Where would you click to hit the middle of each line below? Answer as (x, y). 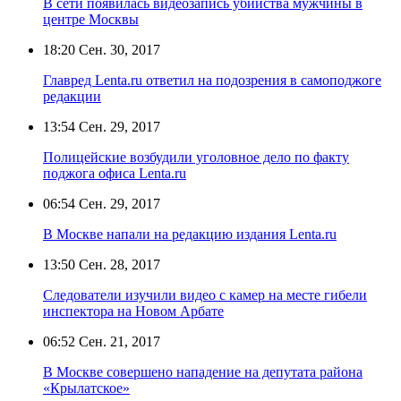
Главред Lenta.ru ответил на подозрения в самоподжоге (212, 80)
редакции (72, 96)
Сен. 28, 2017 (118, 264)
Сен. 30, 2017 (118, 49)
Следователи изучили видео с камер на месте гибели (205, 294)
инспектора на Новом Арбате (133, 311)
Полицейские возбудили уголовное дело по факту (196, 157)
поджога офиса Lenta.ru (115, 173)
